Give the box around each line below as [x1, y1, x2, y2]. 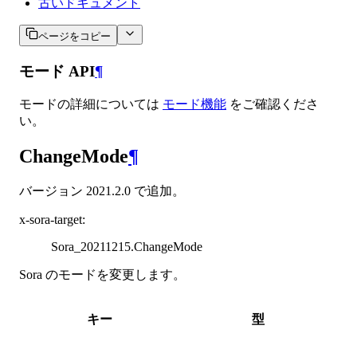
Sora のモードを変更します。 [19, 268, 186, 282]
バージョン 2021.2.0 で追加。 [19, 184, 185, 198]
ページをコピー [38, 30, 111, 42]
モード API [19, 62, 95, 80]
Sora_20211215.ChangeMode [51, 240, 202, 254]
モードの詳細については [19, 97, 163, 112]
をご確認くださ [226, 97, 319, 112]
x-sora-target [19, 213, 82, 227]
